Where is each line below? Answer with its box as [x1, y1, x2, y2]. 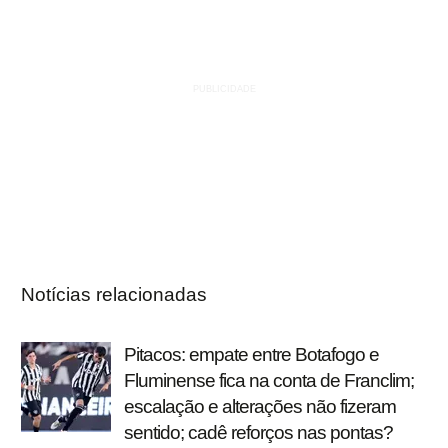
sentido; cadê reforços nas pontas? [124, 422, 397, 444]
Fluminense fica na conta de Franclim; [124, 370, 414, 392]
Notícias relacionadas [21, 284, 207, 306]
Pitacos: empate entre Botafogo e [124, 344, 379, 366]
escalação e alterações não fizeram [124, 396, 396, 418]
